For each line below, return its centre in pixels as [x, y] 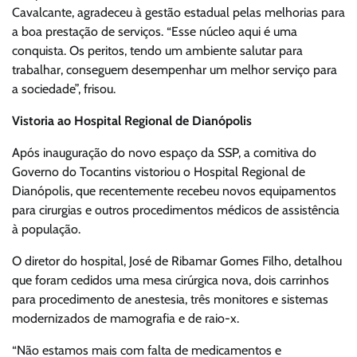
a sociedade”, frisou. [64, 88]
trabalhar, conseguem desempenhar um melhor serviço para [175, 69]
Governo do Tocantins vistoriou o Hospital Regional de [159, 171]
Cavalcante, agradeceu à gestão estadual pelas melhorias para [178, 12]
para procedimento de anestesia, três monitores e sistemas [170, 299]
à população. [48, 229]
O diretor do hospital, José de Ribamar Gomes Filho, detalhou [177, 261]
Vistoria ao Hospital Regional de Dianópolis [132, 120]
